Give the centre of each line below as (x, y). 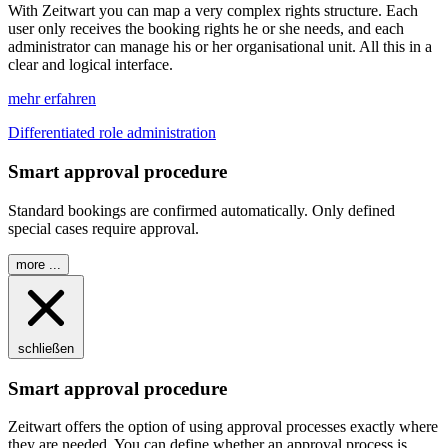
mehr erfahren (52, 99)
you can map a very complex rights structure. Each (256, 11)
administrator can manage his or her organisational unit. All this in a (220, 47)
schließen (46, 348)
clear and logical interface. (90, 65)
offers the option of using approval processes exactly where (249, 427)
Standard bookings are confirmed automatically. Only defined (201, 210)
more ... (38, 264)
